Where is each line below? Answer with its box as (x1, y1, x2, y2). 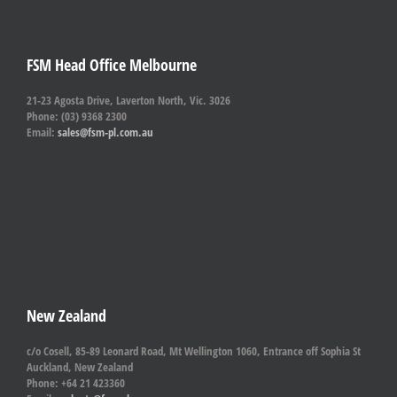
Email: (27, 124, 58, 141)
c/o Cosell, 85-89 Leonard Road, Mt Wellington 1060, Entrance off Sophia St (27, 343, 361, 360)
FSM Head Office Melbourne (27, 54, 197, 76)
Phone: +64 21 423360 (27, 375, 125, 392)
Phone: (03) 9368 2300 (27, 108, 127, 125)
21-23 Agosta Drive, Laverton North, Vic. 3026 (27, 92, 230, 109)
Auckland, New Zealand (27, 359, 133, 376)
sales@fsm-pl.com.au (58, 124, 153, 141)
